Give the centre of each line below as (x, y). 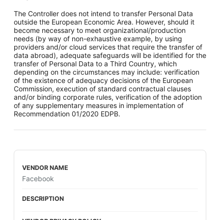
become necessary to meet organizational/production (100, 30)
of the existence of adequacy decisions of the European (103, 80)
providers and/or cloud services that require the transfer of (108, 47)
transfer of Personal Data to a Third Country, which (95, 64)
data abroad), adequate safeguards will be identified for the (110, 55)
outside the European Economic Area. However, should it (104, 22)
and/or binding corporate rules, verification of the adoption (108, 97)
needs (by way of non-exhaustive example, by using (98, 39)
